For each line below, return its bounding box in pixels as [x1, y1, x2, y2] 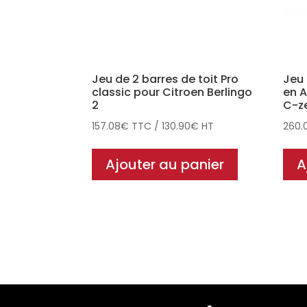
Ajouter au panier [106, 154, 225, 174]
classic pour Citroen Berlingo [92, 84, 253, 100]
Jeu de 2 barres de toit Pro [92, 71, 239, 87]
